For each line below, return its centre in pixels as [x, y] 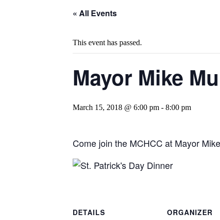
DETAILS [89, 212]
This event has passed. [107, 42]
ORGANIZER [190, 212]
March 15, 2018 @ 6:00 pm [116, 107]
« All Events [95, 13]
